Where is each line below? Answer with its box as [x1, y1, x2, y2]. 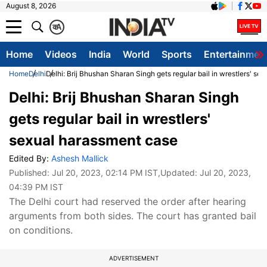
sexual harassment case [9, 132, 178, 149]
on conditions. [9, 224, 73, 236]
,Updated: [158, 167, 200, 178]
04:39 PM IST [9, 182, 63, 192]
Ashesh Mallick [51, 153, 108, 163]
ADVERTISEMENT [108, 254, 159, 262]
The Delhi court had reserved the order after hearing [9, 195, 246, 207]
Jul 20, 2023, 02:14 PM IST [52, 167, 158, 178]
